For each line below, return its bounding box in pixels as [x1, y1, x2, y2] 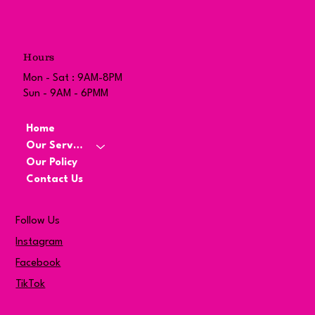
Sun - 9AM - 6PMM [23, 88, 109, 99]
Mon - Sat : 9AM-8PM [23, 72, 123, 84]
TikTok [15, 278, 46, 290]
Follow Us [15, 215, 60, 226]
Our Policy [25, 157, 77, 169]
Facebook [15, 257, 61, 269]
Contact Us [25, 174, 83, 186]
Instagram [15, 236, 63, 247]
